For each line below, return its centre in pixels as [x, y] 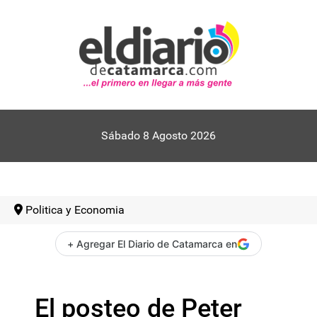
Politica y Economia [75, 210]
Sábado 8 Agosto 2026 [158, 136]
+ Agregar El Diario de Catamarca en [152, 244]
